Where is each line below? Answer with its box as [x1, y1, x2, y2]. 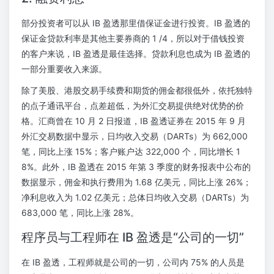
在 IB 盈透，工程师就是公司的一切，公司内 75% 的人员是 [21, 257, 245, 267]
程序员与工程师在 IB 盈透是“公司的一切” [21, 230, 244, 245]
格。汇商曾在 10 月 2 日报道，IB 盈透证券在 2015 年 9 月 [21, 116, 246, 126]
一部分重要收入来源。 [21, 64, 107, 74]
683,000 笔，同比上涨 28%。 [21, 207, 139, 218]
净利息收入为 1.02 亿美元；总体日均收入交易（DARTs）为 [21, 192, 249, 202]
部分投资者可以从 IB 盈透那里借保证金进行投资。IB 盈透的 [21, 18, 250, 28]
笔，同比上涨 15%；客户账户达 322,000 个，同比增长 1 [21, 146, 240, 157]
